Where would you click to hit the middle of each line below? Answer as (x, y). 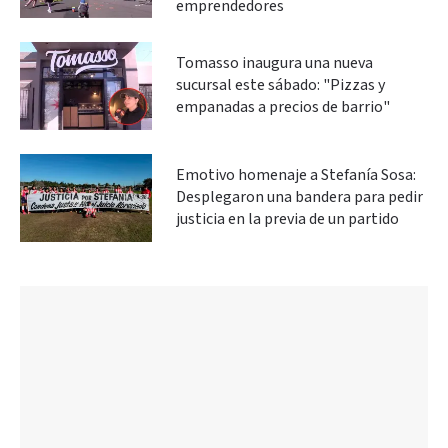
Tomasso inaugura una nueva (274, 63)
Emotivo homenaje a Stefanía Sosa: (296, 175)
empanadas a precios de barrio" (283, 107)
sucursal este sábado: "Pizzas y (280, 85)
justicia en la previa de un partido (287, 219)
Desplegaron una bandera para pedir (299, 197)
